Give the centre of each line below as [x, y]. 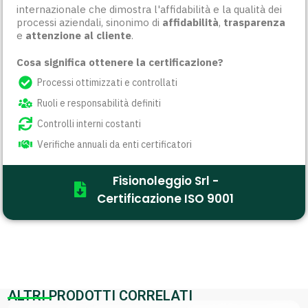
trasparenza [255, 23]
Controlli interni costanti [89, 123]
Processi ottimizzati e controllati [108, 82]
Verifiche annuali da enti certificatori [115, 144]
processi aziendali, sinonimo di [90, 23]
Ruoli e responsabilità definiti [99, 103]
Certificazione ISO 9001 [166, 198]
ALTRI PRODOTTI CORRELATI [100, 295]
